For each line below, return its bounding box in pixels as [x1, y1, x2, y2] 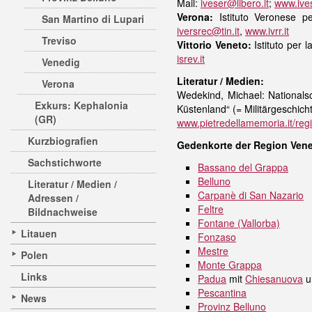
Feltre [198, 202, 224, 216]
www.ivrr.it [245, 24, 289, 38]
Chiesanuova [245, 272, 303, 286]
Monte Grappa [198, 258, 262, 272]
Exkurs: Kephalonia [35, 98, 128, 112]
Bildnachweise [28, 205, 97, 219]
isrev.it [177, 52, 205, 65]
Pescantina [198, 286, 247, 299]
